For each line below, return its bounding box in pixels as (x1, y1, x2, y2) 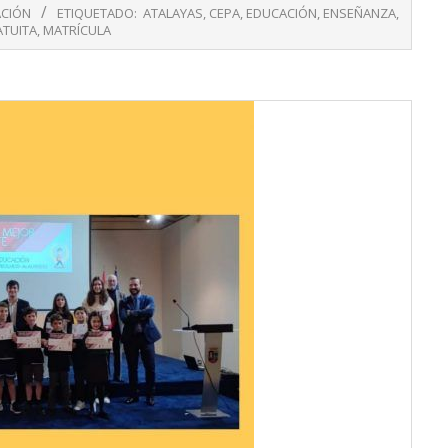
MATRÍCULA (42, 21, 111, 39)
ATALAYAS (143, 4, 203, 22)
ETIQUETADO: (57, 4, 137, 22)
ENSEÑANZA (323, 4, 396, 22)
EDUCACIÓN (246, 4, 317, 22)
